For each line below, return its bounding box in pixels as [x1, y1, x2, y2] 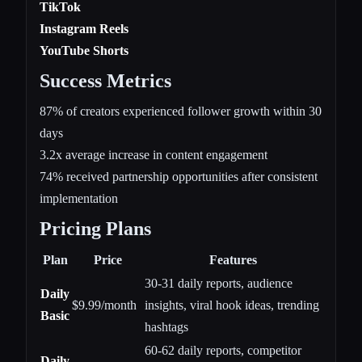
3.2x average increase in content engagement [40, 148, 267, 162]
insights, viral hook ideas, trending [145, 298, 319, 313]
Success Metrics [40, 70, 171, 92]
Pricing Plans [40, 218, 151, 240]
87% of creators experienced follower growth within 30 [40, 104, 322, 119]
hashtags [145, 320, 188, 335]
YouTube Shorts [40, 44, 128, 58]
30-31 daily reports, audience [145, 276, 293, 291]
